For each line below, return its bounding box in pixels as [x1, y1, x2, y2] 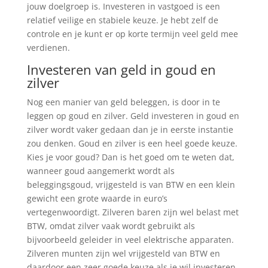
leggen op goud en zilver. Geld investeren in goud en [26, 110, 239, 122]
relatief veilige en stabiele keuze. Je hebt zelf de [26, 14, 218, 26]
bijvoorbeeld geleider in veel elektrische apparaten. [26, 234, 234, 246]
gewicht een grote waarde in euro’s [26, 193, 167, 205]
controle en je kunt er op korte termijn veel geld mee [26, 28, 238, 40]
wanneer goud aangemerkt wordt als [26, 165, 175, 177]
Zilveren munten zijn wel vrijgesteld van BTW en [26, 248, 220, 260]
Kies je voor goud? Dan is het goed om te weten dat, [26, 151, 234, 163]
